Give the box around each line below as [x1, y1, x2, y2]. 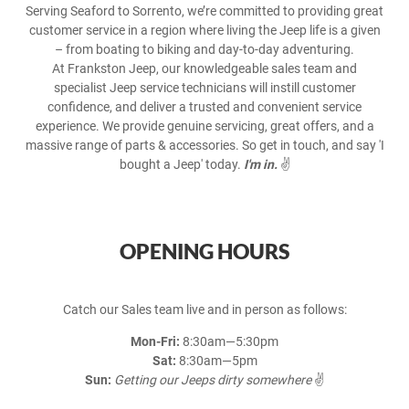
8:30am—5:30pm [180, 334, 278, 349]
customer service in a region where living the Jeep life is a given [28, 23, 381, 37]
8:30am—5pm [175, 353, 257, 368]
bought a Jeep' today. [119, 157, 244, 172]
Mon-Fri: [131, 334, 180, 349]
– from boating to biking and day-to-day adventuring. [55, 42, 354, 57]
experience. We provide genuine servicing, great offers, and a [35, 119, 374, 133]
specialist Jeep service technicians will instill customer [53, 80, 356, 95]
